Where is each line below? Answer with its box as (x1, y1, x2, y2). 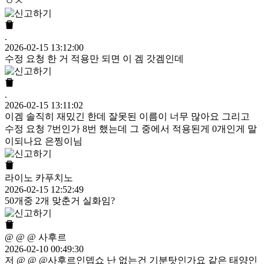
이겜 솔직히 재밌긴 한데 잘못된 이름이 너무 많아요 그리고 (5, 111, 250, 122)
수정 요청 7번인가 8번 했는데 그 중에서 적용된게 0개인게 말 (5, 124, 257, 134)
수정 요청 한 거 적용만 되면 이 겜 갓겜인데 (5, 54, 184, 64)
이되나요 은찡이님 (5, 136, 82, 147)
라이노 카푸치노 (5, 173, 73, 183)
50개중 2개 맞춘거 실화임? (5, 196, 115, 206)
